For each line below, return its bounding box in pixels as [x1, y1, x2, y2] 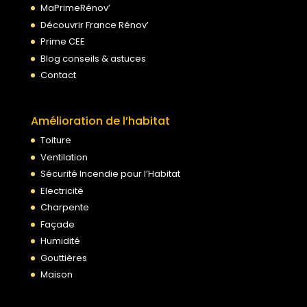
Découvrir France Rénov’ [40, 18, 149, 32]
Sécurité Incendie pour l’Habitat [40, 167, 180, 181]
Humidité [40, 234, 80, 248]
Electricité [40, 184, 84, 197]
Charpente [40, 201, 89, 214]
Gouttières [40, 251, 87, 265]
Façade [40, 217, 75, 231]
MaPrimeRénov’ [40, 1, 110, 15]
